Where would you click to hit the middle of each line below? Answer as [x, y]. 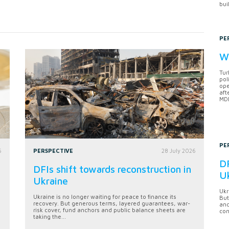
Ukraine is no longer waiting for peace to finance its [105, 197]
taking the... [50, 217]
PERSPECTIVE [53, 151]
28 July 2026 [179, 151]
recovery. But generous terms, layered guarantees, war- [112, 203]
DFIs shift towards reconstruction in [112, 169]
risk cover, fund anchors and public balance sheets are [109, 210]
